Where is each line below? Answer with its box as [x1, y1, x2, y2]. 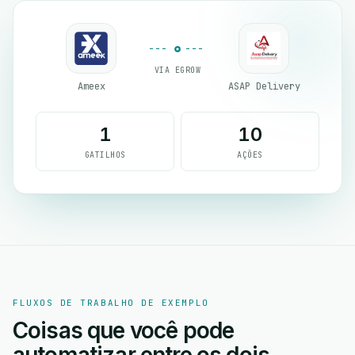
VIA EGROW [154, 64, 201, 75]
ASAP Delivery [227, 80, 300, 93]
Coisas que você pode [13, 317, 235, 344]
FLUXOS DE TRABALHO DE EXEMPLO [13, 297, 209, 308]
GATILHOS [84, 150, 126, 160]
